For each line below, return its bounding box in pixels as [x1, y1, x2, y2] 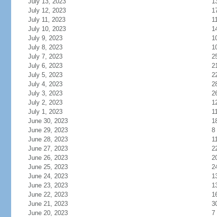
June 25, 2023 [28, 163, 68, 170]
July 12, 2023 [28, 7, 66, 14]
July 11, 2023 [28, 16, 65, 23]
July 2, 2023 [28, 99, 62, 106]
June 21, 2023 [28, 200, 68, 207]
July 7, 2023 [28, 53, 62, 60]
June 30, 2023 [28, 117, 68, 124]
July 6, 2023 [28, 62, 62, 69]
